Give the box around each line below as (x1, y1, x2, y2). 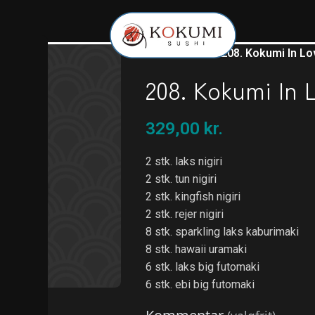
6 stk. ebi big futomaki (145, 278, 255, 291)
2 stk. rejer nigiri (145, 207, 224, 221)
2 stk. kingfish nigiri (145, 190, 240, 203)
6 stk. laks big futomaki (145, 260, 259, 274)
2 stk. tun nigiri (145, 172, 217, 186)
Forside (145, 46, 184, 60)
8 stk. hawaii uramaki (145, 243, 247, 256)
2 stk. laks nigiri (145, 155, 222, 168)
